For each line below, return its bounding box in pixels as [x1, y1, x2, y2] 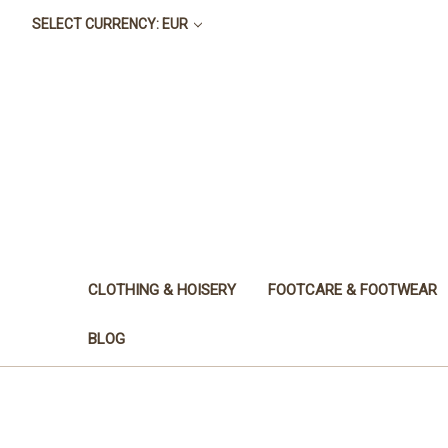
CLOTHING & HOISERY [88, 280, 236, 299]
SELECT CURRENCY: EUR [31, 16, 191, 32]
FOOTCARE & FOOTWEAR [268, 280, 437, 299]
